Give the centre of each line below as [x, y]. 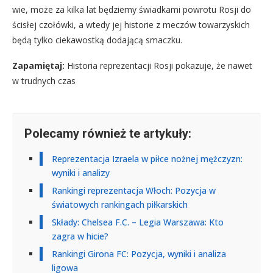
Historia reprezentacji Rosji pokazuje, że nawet [158, 65]
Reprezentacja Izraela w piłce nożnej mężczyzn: [147, 158]
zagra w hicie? [80, 236]
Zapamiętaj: [38, 65]
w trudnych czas [44, 80]
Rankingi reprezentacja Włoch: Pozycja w [134, 190]
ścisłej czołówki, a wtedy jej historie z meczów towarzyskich [131, 24]
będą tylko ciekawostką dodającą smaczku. [97, 40]
